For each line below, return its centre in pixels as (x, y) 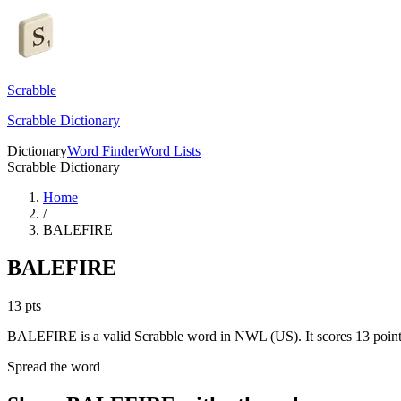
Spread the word (54, 366)
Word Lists (170, 151)
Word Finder (103, 151)
